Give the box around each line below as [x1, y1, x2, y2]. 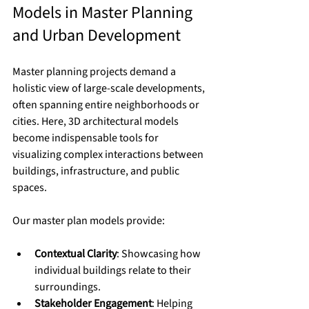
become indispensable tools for [12, 130, 161, 146]
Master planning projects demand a [12, 64, 178, 80]
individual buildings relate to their [34, 263, 193, 279]
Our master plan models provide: [12, 213, 165, 229]
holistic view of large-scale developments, [12, 81, 207, 97]
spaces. [12, 180, 47, 196]
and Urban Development [12, 23, 181, 48]
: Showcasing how [117, 246, 203, 262]
